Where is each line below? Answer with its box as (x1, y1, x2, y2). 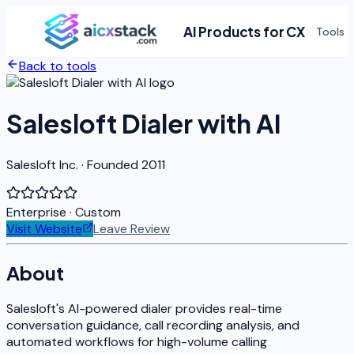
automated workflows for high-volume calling (6, 333, 267, 350)
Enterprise (6, 203, 66, 220)
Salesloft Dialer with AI (6, 107, 281, 140)
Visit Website (6, 220, 82, 237)
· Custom (70, 203, 121, 220)
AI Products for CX (183, 23, 305, 40)
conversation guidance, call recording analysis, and (6, 316, 299, 333)
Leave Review (93, 220, 170, 237)
